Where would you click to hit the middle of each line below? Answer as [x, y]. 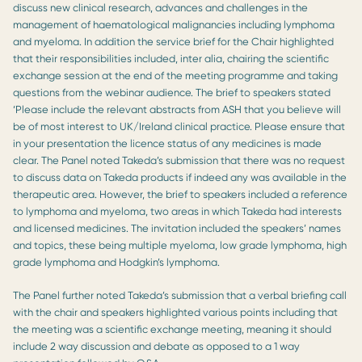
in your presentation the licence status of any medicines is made [167, 143]
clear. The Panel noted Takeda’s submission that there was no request [179, 160]
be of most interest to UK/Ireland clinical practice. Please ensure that [179, 126]
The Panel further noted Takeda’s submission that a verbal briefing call [180, 295]
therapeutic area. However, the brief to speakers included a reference [180, 194]
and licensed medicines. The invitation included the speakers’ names [177, 228]
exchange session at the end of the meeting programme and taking [175, 75]
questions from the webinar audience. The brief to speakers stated [172, 92]
